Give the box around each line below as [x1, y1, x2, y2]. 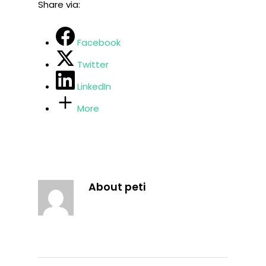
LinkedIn [77, 80, 111, 93]
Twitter [77, 58, 109, 71]
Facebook [77, 36, 121, 49]
